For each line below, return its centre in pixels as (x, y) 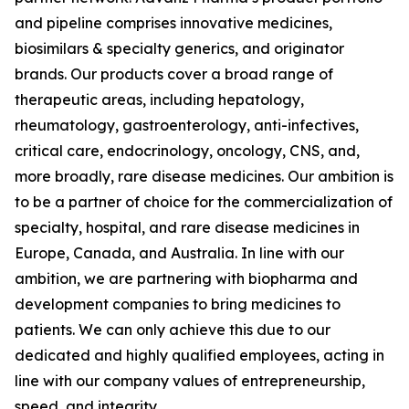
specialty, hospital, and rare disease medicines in (187, 227)
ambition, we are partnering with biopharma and (186, 278)
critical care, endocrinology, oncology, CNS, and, (187, 151)
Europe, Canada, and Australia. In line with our (179, 253)
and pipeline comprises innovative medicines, (173, 23)
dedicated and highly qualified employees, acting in (199, 355)
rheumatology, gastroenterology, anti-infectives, (187, 125)
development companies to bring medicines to (178, 304)
